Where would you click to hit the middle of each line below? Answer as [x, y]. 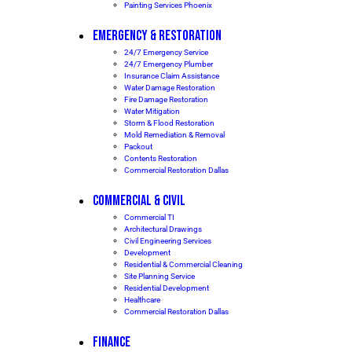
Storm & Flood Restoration [169, 123]
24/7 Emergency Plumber [169, 64]
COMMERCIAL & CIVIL [139, 201]
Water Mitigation [152, 111]
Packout [138, 147]
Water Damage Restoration [170, 88]
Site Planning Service [159, 276]
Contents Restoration [161, 158]
